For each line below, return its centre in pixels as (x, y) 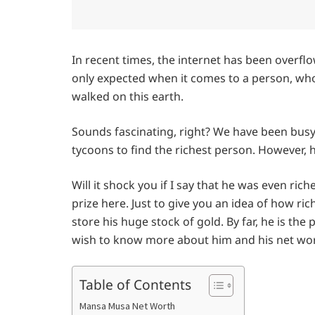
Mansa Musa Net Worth (127, 306)
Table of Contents (135, 284)
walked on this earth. (128, 97)
